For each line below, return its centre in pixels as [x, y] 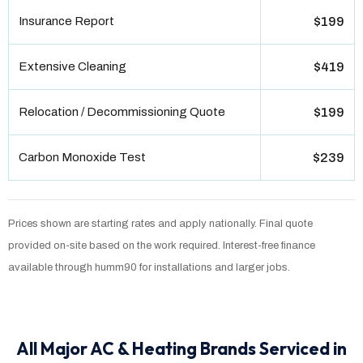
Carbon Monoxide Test [82, 158]
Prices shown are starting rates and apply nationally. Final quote [160, 223]
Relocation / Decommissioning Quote [122, 112]
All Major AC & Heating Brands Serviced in [181, 348]
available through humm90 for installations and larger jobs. [149, 267]
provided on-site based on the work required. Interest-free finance [162, 245]
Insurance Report [66, 21]
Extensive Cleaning [73, 67]
